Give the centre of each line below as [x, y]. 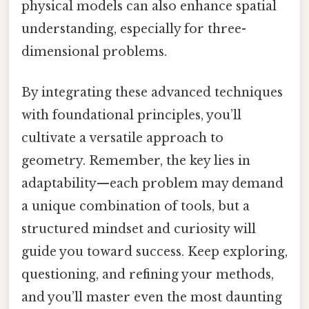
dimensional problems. [94, 52]
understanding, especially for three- [134, 29]
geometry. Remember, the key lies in [136, 161]
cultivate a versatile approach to [122, 138]
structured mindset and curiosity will [139, 229]
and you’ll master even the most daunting [152, 298]
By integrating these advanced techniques [152, 93]
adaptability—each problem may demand [152, 184]
